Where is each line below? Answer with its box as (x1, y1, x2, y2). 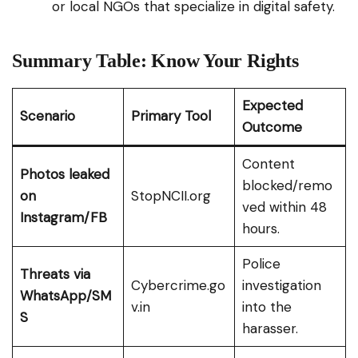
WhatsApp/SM (19, 287, 111, 305)
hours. (241, 220, 280, 238)
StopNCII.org (130, 187, 211, 205)
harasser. (241, 320, 298, 338)
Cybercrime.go (130, 276, 225, 295)
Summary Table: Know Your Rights (12, 50, 299, 72)
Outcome (241, 118, 302, 137)
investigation (241, 276, 321, 295)
